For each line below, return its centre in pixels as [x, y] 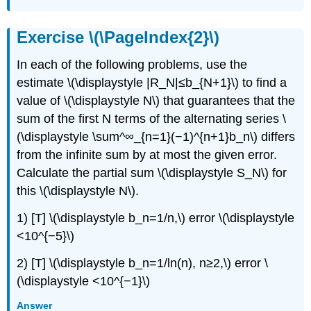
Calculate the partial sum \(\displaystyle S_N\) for [152, 173]
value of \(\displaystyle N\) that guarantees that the [156, 101]
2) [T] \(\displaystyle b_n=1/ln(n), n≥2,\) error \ [143, 263]
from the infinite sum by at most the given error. [147, 155]
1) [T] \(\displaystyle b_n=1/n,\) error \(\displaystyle [156, 218]
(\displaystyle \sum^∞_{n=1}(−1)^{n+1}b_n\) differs [156, 137]
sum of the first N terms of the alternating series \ [152, 119]
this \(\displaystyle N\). [78, 191]
